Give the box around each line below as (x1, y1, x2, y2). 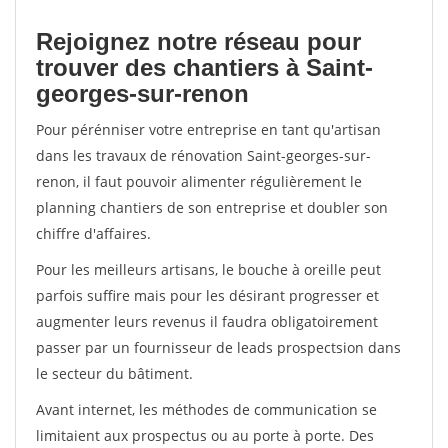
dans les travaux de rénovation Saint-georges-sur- (36, 146, 371, 165)
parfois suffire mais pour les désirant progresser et (36, 286, 379, 305)
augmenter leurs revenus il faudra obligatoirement (36, 312, 378, 331)
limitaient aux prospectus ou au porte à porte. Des (36, 426, 374, 445)
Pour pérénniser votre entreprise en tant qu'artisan (36, 120, 381, 139)
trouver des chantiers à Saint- (36, 54, 373, 81)
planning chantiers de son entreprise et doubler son (36, 198, 388, 217)
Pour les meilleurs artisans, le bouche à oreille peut (36, 260, 381, 279)
